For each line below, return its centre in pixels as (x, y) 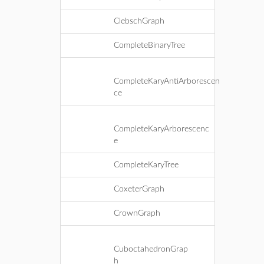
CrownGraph (137, 213)
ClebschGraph (139, 21)
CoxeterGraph (139, 189)
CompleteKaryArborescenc (161, 129)
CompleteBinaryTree (149, 45)
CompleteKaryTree (146, 165)
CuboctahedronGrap (151, 249)
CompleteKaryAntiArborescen (167, 81)
